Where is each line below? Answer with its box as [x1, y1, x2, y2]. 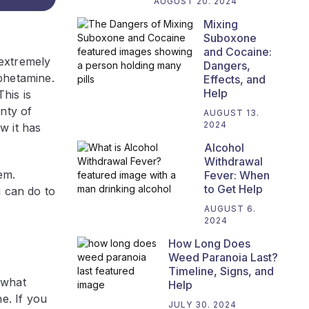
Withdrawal [204, 154, 263, 169]
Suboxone [203, 31, 257, 46]
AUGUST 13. [203, 108, 260, 119]
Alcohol [204, 141, 245, 155]
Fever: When [204, 168, 270, 183]
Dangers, [203, 59, 251, 73]
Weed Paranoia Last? [168, 250, 278, 265]
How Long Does [168, 237, 250, 251]
